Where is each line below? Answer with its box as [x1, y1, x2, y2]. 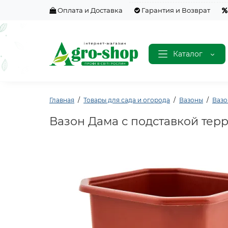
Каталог [173, 49, 203, 59]
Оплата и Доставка [56, 6, 123, 14]
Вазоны [179, 96, 203, 104]
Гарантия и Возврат [140, 6, 210, 14]
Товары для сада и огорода [83, 96, 170, 104]
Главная [49, 96, 74, 104]
